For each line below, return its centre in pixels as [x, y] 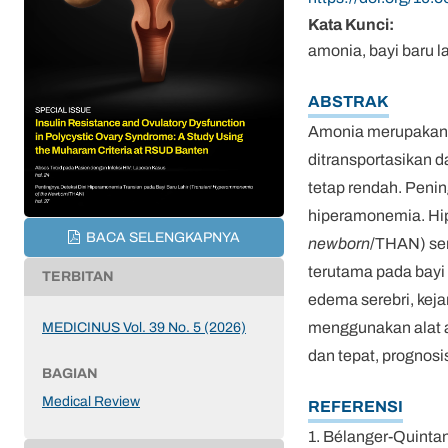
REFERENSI [355, 406]
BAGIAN [70, 373]
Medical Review [91, 401]
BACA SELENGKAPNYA [162, 237]
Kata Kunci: [351, 24]
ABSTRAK [348, 101]
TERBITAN [78, 276]
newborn [339, 243]
